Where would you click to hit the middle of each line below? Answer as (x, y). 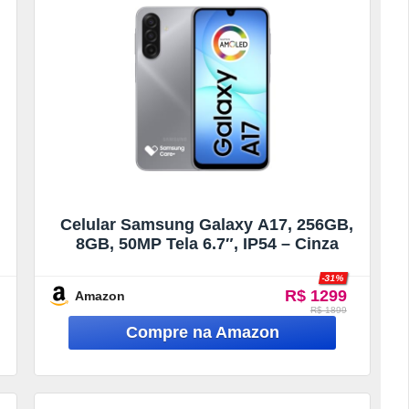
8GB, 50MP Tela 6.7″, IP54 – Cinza (207, 243)
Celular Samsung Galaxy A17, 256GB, (207, 224)
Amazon (100, 295)
